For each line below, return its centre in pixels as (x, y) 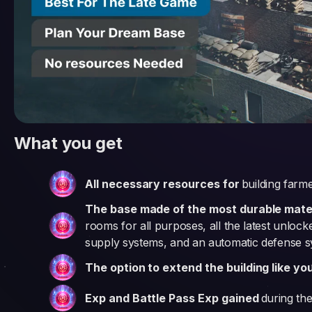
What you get (68, 143)
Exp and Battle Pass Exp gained (172, 298)
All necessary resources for (162, 184)
